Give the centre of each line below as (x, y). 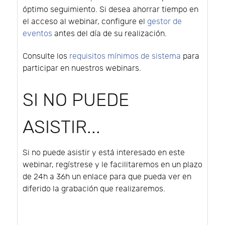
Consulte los (46, 57)
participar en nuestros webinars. (82, 69)
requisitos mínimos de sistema (125, 57)
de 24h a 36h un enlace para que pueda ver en (107, 177)
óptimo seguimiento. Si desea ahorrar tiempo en (110, 10)
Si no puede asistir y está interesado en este (104, 153)
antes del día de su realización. (109, 34)
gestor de (164, 22)
